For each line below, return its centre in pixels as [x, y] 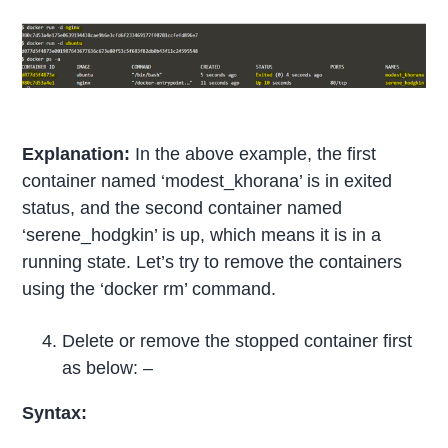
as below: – [108, 368]
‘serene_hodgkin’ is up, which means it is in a [202, 235]
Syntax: [57, 413]
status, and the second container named [182, 208]
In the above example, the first [253, 154]
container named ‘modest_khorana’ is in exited [207, 181]
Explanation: [76, 154]
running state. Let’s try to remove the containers [212, 262]
